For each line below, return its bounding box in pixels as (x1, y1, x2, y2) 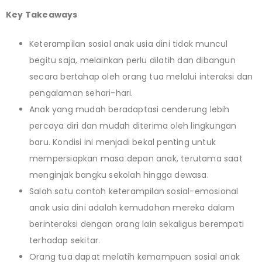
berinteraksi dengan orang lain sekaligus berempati (29, 218, 244, 230)
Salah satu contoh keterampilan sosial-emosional (29, 185, 239, 197)
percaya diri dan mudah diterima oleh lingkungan (29, 119, 237, 132)
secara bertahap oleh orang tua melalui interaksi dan (29, 70, 253, 82)
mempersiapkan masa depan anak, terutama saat (29, 152, 243, 164)
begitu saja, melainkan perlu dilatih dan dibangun (29, 54, 236, 66)
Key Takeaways (6, 8, 78, 20)
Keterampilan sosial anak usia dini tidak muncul (29, 37, 228, 50)
